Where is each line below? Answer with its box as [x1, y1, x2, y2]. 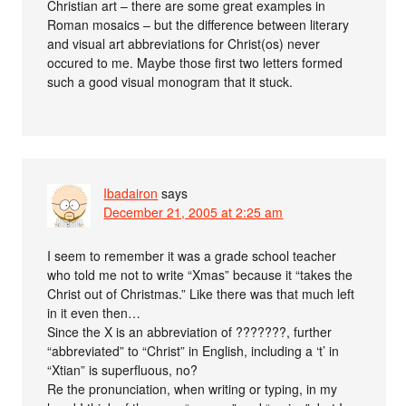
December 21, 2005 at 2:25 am [103, 203, 284, 222]
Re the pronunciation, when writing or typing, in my [47, 380, 338, 399]
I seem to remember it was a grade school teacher [47, 246, 337, 266]
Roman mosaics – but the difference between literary [47, 15, 350, 34]
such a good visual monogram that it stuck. [47, 72, 294, 92]
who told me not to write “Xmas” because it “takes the [47, 266, 353, 285]
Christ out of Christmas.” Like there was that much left [47, 285, 355, 304]
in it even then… [47, 304, 141, 323]
